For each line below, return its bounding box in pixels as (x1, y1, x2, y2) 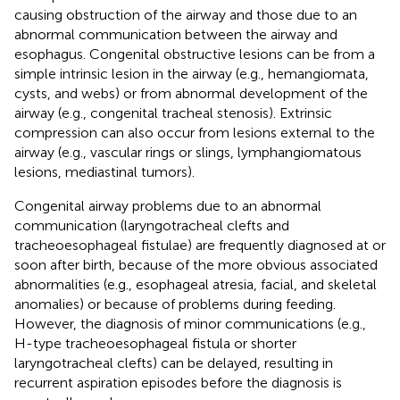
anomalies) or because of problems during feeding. (14, 295, 336, 312)
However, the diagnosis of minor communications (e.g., (14, 314, 366, 332)
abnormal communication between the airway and (14, 25, 337, 43)
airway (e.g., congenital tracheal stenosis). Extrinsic (14, 104, 332, 121)
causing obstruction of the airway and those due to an (14, 5, 357, 23)
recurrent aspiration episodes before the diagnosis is (14, 373, 342, 391)
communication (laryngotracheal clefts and (14, 216, 289, 234)
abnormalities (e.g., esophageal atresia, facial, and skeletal (14, 275, 377, 293)
